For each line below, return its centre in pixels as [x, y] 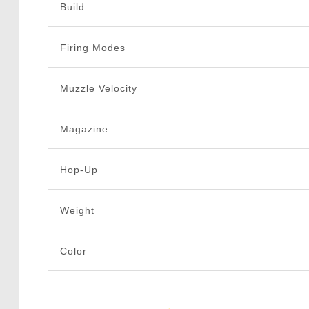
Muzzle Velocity [98, 89]
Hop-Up [79, 170]
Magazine [84, 129]
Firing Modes [92, 48]
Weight [77, 211]
